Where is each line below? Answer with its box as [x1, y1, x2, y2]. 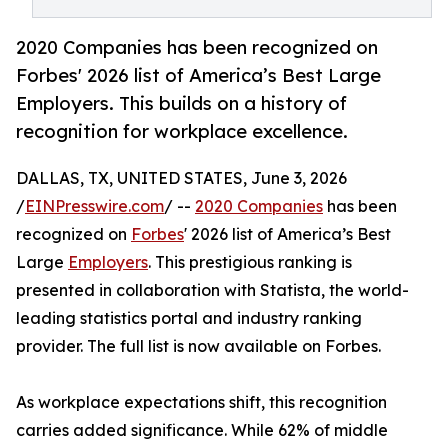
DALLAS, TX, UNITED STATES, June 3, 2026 [16, 168, 347, 189]
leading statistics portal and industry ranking [16, 308, 362, 329]
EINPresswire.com [25, 196, 164, 217]
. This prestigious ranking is [148, 252, 352, 273]
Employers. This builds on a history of [16, 92, 347, 115]
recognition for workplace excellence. [16, 120, 348, 143]
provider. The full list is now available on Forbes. [16, 336, 381, 357]
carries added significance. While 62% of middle [16, 420, 388, 441]
